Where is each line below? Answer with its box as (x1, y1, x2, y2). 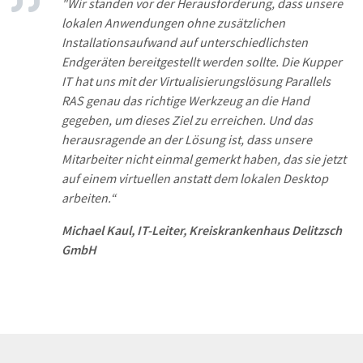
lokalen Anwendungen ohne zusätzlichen (62, 15, 285, 31)
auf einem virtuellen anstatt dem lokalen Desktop (62, 170, 328, 186)
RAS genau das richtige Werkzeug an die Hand (62, 92, 310, 109)
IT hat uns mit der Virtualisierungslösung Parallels (62, 73, 331, 89)
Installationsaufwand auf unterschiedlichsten (62, 34, 308, 50)
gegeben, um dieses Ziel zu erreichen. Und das (62, 112, 313, 128)
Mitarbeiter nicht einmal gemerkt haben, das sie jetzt (62, 151, 346, 167)
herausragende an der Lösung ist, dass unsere (62, 131, 312, 147)
